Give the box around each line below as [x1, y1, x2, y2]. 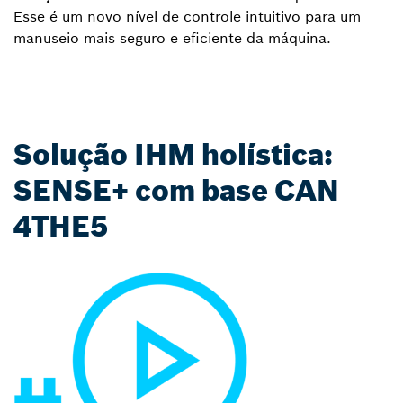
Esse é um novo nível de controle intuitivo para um [13, 7, 361, 26]
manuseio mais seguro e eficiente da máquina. [13, 29, 331, 48]
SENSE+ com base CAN [13, 173, 339, 210]
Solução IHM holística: [13, 137, 333, 174]
